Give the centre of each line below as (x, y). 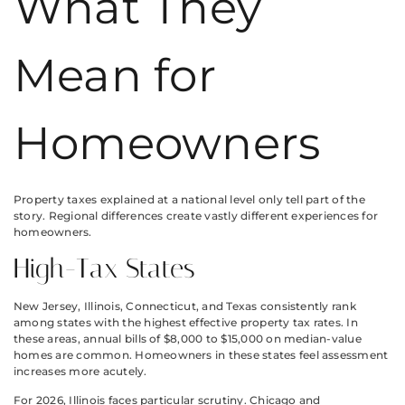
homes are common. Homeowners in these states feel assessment (201, 354)
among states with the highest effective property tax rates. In (186, 322)
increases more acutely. (80, 371)
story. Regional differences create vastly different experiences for (196, 216)
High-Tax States (104, 268)
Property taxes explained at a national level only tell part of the (189, 200)
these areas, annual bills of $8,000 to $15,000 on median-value (188, 338)
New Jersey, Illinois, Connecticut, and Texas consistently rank (185, 306)
